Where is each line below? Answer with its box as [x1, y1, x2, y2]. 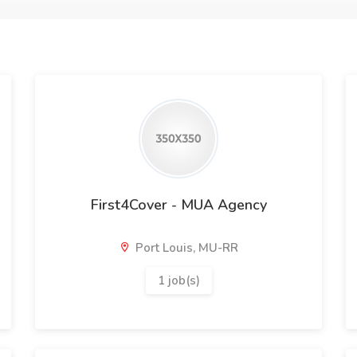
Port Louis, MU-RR [132, 240, 238, 256]
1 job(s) [157, 273, 200, 288]
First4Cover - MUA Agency [90, 195, 267, 214]
